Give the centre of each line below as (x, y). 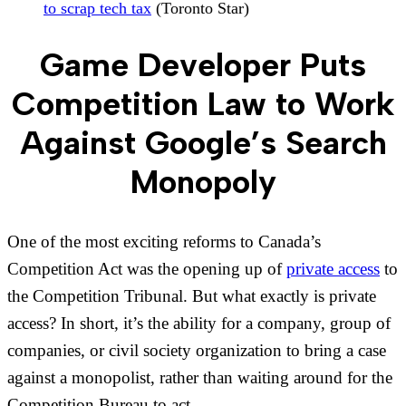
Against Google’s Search (203, 142)
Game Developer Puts (203, 64)
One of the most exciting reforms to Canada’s (164, 241)
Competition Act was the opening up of (147, 268)
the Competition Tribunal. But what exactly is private (192, 295)
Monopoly (203, 181)
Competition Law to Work (203, 103)
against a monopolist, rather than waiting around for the (200, 377)
